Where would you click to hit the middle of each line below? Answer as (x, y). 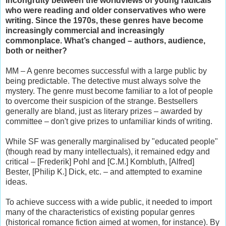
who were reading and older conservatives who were (106, 10)
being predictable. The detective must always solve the (103, 81)
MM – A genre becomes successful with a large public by (106, 71)
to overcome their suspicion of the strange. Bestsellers (102, 101)
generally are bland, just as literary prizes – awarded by (104, 111)
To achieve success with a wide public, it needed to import (109, 202)
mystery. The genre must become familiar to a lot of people (109, 91)
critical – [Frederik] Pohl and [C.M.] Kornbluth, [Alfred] (100, 161)
